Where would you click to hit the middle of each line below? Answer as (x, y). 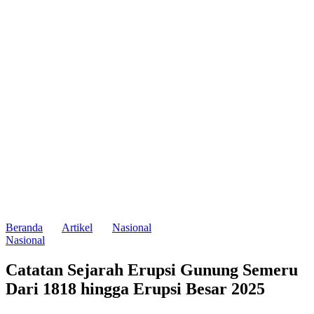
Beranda (24, 227)
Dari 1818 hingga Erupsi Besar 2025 (135, 288)
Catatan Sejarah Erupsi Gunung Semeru (152, 269)
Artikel (77, 227)
